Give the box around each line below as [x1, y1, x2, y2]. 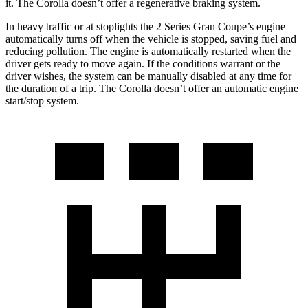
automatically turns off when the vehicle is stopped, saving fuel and [5, 32, 296, 45]
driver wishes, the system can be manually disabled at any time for [5, 69, 291, 82]
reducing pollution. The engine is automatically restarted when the [5, 45, 291, 57]
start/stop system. [5, 94, 79, 107]
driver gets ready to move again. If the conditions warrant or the [5, 57, 280, 69]
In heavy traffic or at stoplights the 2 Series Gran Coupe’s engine [5, 20, 285, 32]
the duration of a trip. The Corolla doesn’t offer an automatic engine [5, 82, 298, 94]
